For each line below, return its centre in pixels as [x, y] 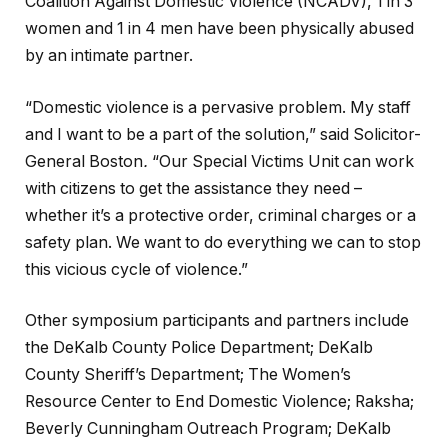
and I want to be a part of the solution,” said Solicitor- [223, 134]
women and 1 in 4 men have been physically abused [219, 29]
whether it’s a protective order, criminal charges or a [220, 215]
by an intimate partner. [109, 56]
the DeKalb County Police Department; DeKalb [199, 348]
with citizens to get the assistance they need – [193, 188]
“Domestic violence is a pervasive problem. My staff [218, 107]
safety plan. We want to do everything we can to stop [223, 242]
